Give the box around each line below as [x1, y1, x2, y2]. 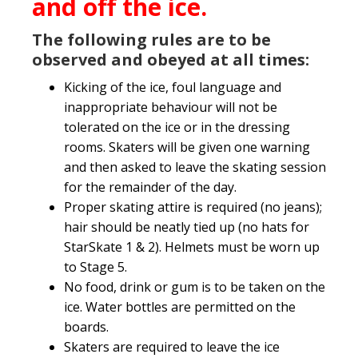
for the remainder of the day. [64, 178, 237, 196]
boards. [64, 318, 109, 336]
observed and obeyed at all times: [32, 49, 309, 70]
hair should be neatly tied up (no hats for [64, 218, 309, 236]
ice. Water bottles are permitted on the [64, 298, 296, 316]
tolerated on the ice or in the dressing [64, 118, 290, 136]
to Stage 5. [64, 258, 127, 276]
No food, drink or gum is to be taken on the [64, 278, 325, 296]
